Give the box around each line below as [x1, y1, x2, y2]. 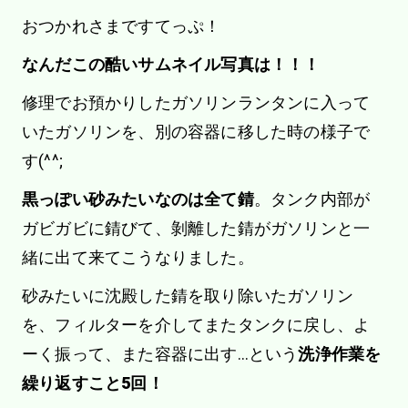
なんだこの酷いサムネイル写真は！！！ [21, 54, 321, 74]
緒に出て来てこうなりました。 [21, 247, 254, 267]
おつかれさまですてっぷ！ [21, 15, 221, 36]
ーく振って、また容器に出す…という [21, 343, 299, 363]
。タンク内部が [253, 189, 371, 209]
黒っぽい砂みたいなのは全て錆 [21, 189, 254, 209]
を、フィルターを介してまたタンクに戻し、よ [21, 314, 371, 334]
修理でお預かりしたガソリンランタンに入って [21, 92, 371, 112]
